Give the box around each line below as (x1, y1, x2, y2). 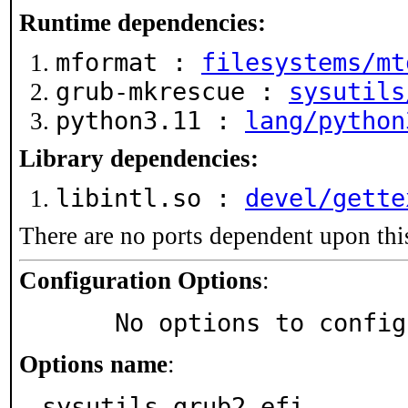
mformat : (56, 48, 201, 76)
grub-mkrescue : (56, 77, 289, 106)
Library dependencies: (19, 145, 259, 172)
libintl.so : (56, 184, 245, 212)
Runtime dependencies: (19, 9, 266, 36)
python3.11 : (56, 107, 245, 135)
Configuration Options (19, 267, 262, 294)
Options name (19, 351, 168, 378)
